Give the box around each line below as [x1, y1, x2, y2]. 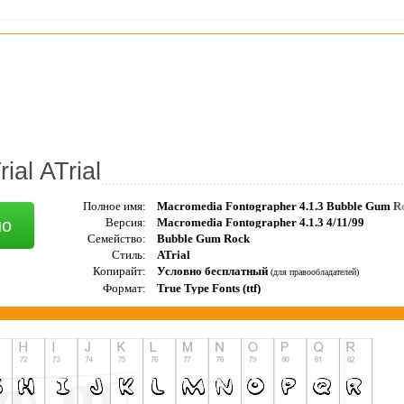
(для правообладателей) [270, 266, 359, 277]
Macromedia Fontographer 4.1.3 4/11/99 [156, 215, 364, 229]
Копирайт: [92, 263, 146, 278]
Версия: [105, 215, 146, 229]
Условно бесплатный [156, 263, 271, 278]
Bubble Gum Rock [156, 231, 250, 245]
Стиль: [111, 247, 146, 262]
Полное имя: [82, 198, 146, 213]
